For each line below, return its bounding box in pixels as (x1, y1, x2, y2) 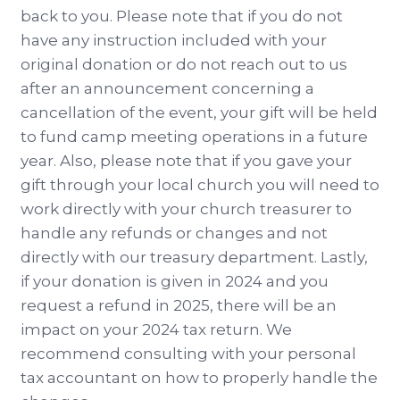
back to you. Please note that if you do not (21, 7, 343, 26)
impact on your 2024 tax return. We (21, 321, 292, 339)
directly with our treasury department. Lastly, (21, 248, 368, 267)
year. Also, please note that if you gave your (21, 152, 352, 171)
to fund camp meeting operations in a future (21, 128, 368, 146)
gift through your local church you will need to (21, 176, 379, 195)
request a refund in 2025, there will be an (21, 296, 337, 315)
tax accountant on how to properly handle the (21, 369, 378, 387)
